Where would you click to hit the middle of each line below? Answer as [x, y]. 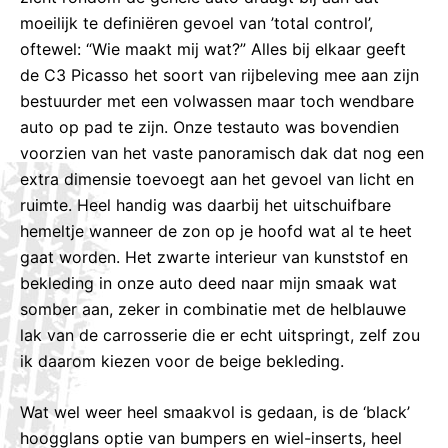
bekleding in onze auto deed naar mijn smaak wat [208, 282]
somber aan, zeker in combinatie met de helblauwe [213, 308]
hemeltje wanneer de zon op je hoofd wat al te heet [216, 230]
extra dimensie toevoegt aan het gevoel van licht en [217, 178]
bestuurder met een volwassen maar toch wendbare [217, 100]
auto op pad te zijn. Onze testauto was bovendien [209, 126]
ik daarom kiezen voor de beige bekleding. [182, 360]
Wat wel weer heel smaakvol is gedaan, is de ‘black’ [215, 412]
